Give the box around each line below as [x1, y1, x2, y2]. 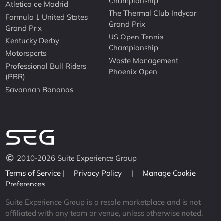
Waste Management [109, 55, 179, 65]
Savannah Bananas [5, 84, 74, 94]
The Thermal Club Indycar [109, 8, 197, 18]
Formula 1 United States [5, 12, 88, 22]
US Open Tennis [109, 32, 164, 42]
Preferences [5, 179, 45, 188]
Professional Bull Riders [5, 61, 87, 71]
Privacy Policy [74, 168, 124, 178]
